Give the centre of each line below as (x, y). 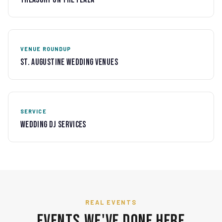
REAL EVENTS (111, 202)
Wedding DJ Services (53, 125)
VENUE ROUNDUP (46, 49)
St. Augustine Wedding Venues (69, 62)
